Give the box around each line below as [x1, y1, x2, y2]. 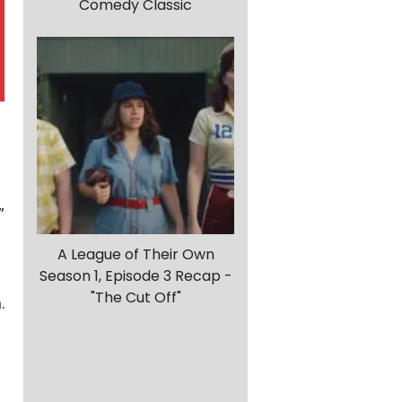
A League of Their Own [57, 244, 214, 266]
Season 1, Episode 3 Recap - [39, 266, 232, 287]
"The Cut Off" [90, 287, 181, 309]
